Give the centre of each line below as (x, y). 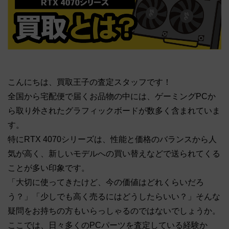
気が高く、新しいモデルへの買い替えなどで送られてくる (114, 154)
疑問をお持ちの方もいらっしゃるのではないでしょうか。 (114, 211)
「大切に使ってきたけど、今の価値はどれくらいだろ (106, 182)
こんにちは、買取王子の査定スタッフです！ (89, 82)
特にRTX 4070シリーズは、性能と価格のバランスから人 (112, 140)
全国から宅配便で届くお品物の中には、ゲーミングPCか (112, 97)
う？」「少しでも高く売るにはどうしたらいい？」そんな (114, 197)
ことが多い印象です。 (49, 168)
